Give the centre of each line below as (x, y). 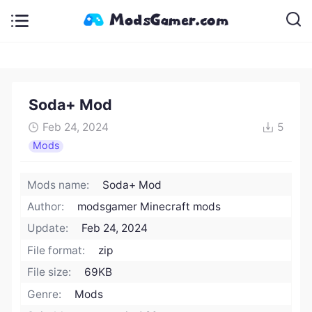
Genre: (45, 294)
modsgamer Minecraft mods (149, 207)
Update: (48, 228)
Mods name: (58, 185)
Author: (46, 207)
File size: (49, 272)
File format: (56, 250)
